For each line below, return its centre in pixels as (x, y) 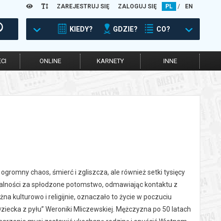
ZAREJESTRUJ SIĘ (83, 6)
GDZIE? (125, 29)
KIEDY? (81, 29)
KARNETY (110, 61)
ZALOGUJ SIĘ (137, 6)
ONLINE (50, 61)
